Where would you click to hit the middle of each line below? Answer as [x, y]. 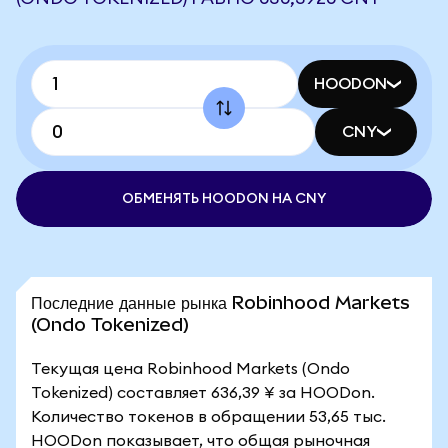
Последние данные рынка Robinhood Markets [220, 302]
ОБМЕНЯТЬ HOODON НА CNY [224, 199]
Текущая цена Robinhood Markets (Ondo [190, 369]
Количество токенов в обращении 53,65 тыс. [208, 417]
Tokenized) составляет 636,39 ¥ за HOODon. [203, 393]
